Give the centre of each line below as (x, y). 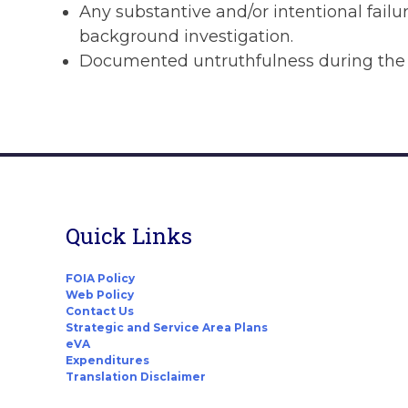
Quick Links (129, 236)
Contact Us (100, 311)
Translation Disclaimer (136, 377)
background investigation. (186, 37)
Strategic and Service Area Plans (167, 328)
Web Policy (100, 295)
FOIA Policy (100, 279)
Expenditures (107, 361)
